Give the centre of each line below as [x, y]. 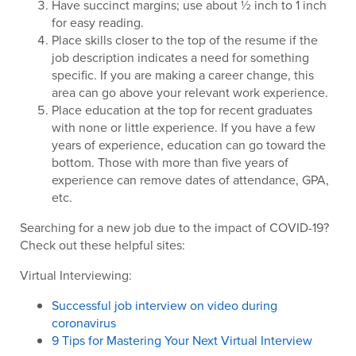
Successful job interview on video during [164, 305]
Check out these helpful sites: [103, 245]
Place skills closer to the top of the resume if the [185, 40]
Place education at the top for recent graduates [182, 110]
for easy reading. [98, 22]
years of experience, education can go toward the [189, 145]
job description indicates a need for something [180, 57]
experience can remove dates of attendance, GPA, [190, 180]
